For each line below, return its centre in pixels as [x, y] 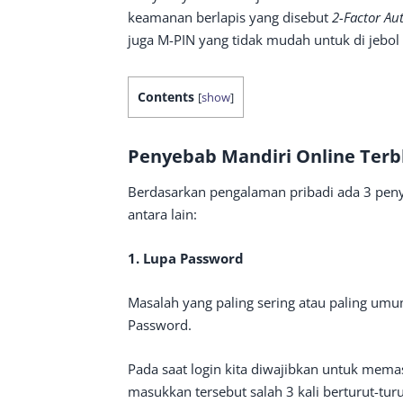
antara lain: [162, 214]
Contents [166, 97]
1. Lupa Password [186, 258]
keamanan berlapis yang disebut [230, 17]
